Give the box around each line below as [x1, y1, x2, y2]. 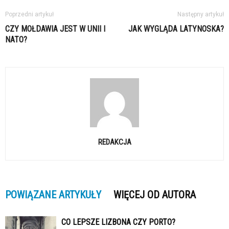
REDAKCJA [98, 137, 131, 147]
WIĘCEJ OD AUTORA [113, 188, 196, 201]
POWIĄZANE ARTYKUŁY [5, 188, 101, 201]
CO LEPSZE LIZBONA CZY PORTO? [61, 217, 175, 227]
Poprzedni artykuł [5, 10, 54, 18]
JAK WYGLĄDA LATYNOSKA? [128, 24, 224, 34]
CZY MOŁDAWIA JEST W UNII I [5, 24, 105, 34]
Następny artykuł [177, 10, 224, 18]
